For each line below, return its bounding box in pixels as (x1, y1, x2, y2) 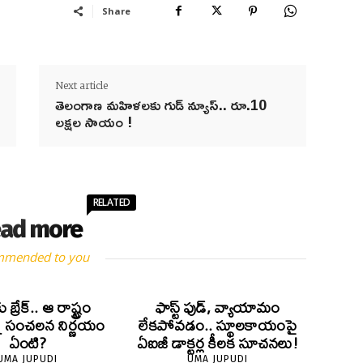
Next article (54, 79, 108, 92)
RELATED (92, 195, 130, 210)
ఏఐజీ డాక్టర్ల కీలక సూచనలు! (137, 328, 299, 359)
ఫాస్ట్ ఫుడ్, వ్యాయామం (156, 293, 280, 323)
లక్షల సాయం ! (54, 108, 132, 136)
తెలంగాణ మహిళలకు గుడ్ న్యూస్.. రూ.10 (54, 91, 267, 119)
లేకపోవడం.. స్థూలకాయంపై (139, 310, 297, 341)
